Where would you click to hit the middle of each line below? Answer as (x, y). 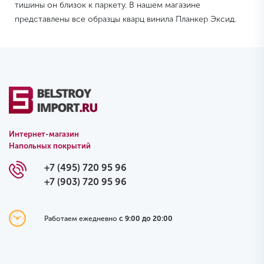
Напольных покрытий (50, 146)
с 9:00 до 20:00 (146, 218)
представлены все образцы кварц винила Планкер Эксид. (126, 19)
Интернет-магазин (44, 134)
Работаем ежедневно (81, 218)
